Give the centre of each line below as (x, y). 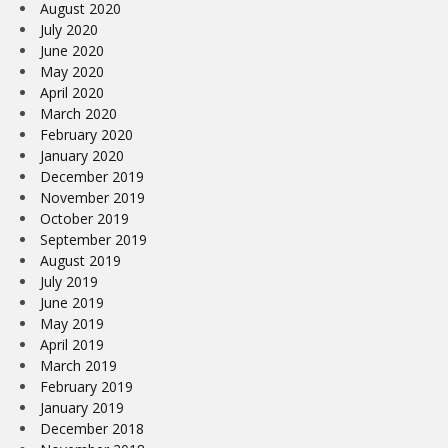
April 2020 (72, 92)
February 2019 (86, 386)
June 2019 (72, 302)
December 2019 (92, 176)
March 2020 (78, 113)
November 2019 (92, 197)
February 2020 (86, 134)
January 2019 (82, 407)
